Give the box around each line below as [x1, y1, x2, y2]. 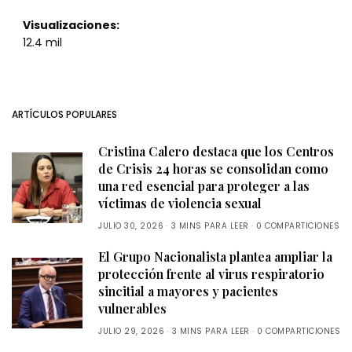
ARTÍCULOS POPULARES [12, 108, 117, 122]
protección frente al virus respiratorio [98, 266, 324, 283]
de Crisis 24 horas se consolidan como [98, 160, 328, 178]
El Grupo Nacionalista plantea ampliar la [98, 248, 332, 266]
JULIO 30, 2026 [98, 220, 163, 233]
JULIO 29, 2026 [98, 325, 164, 338]
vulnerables [98, 300, 167, 317]
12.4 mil [23, 35, 63, 51]
